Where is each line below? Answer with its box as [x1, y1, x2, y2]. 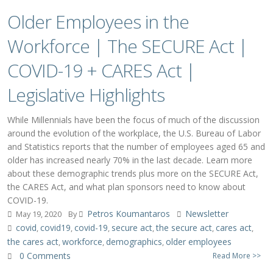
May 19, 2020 [14, 209, 62, 219]
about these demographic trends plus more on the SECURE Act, [7, 168, 258, 179]
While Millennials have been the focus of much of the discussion [7, 114, 260, 126]
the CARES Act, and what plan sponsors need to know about [7, 181, 246, 193]
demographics [106, 236, 162, 247]
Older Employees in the [7, 9, 189, 34]
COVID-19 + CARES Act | [7, 58, 195, 83]
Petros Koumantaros [87, 208, 170, 219]
